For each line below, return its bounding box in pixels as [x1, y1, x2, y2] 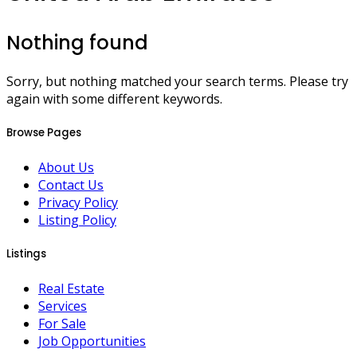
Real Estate [38, 280, 104, 298]
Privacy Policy [38, 194, 118, 212]
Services [38, 297, 87, 316]
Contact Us [38, 176, 104, 194]
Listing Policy [38, 211, 116, 229]
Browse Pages [6, 124, 81, 140]
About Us [38, 159, 94, 177]
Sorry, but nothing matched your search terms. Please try [6, 72, 348, 90]
